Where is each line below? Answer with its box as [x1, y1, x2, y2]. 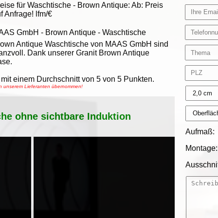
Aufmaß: [185, 127, 215, 136]
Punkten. [122, 75, 154, 83]
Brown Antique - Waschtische [45, 28, 146, 36]
